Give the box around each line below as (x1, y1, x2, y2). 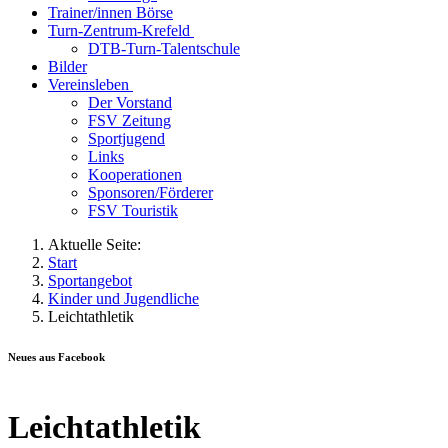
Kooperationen (88, 166, 182, 183)
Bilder (48, 58, 87, 75)
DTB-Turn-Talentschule (88, 40, 240, 57)
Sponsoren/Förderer (88, 184, 213, 201)
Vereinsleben (48, 76, 129, 93)
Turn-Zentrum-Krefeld (48, 22, 190, 39)
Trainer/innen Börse (48, 4, 173, 21)
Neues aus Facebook (8, 350, 105, 363)
